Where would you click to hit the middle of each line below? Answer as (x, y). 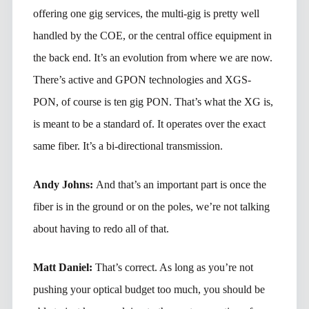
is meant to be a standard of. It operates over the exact (149, 123)
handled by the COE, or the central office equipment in (152, 35)
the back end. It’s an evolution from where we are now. (152, 57)
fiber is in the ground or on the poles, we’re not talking (151, 206)
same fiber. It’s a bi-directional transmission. (128, 146)
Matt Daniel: (64, 267)
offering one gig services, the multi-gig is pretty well (146, 13)
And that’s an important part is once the (181, 184)
